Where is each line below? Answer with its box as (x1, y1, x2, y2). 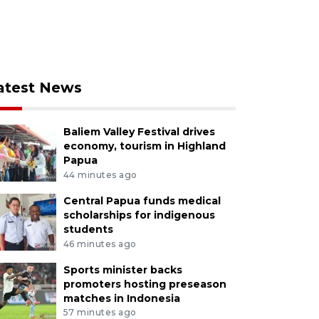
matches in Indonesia (63, 291, 180, 305)
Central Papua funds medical (63, 194, 221, 207)
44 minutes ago (63, 169, 137, 180)
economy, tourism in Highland (63, 140, 226, 152)
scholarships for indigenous (63, 208, 215, 221)
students (63, 222, 113, 236)
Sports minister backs (63, 263, 182, 276)
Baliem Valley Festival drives (63, 125, 215, 138)
